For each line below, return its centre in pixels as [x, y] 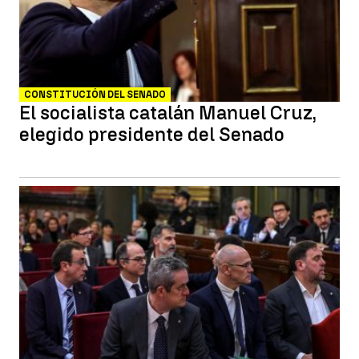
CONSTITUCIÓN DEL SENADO [95, 95]
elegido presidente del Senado [152, 134]
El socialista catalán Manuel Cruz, [168, 113]
